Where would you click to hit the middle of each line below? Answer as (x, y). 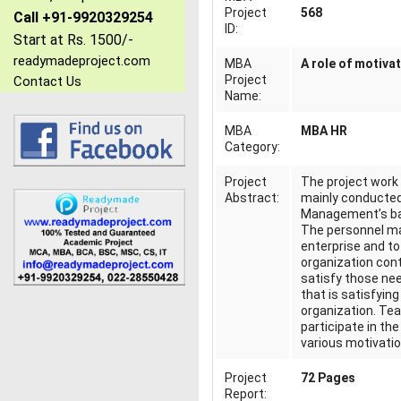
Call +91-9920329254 (83, 18)
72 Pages (328, 378)
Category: (252, 147)
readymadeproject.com (82, 61)
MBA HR (324, 131)
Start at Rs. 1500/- (73, 40)
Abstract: (252, 198)
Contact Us (47, 82)
